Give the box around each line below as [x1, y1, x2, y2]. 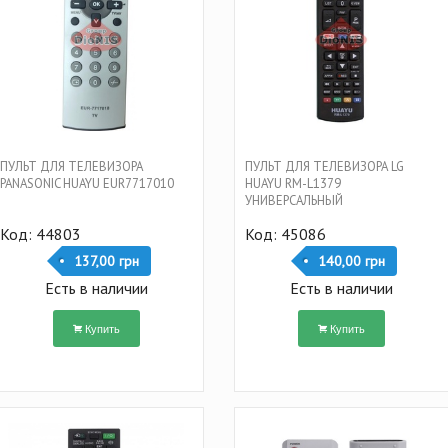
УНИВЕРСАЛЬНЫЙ [244, 191, 343, 209]
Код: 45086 [244, 223, 326, 244]
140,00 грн [317, 251, 385, 270]
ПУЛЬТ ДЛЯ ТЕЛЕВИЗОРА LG [244, 157, 404, 175]
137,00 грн [73, 251, 139, 270]
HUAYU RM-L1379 [244, 174, 341, 192]
